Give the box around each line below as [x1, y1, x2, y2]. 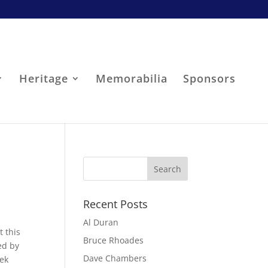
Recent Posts [83, 197, 148, 211]
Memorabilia [95, 71, 167, 86]
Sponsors [182, 71, 236, 86]
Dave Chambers [83, 252, 147, 264]
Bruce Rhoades [83, 234, 144, 246]
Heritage [19, 71, 68, 86]
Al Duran [83, 217, 119, 228]
